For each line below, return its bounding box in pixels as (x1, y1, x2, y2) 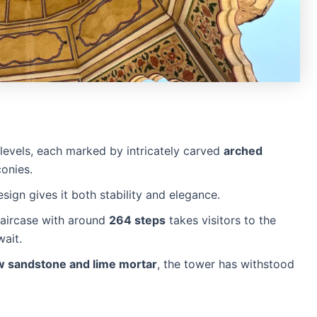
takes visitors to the (166, 212, 276, 227)
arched (224, 143, 263, 158)
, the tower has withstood (157, 256, 294, 271)
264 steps (109, 212, 166, 227)
